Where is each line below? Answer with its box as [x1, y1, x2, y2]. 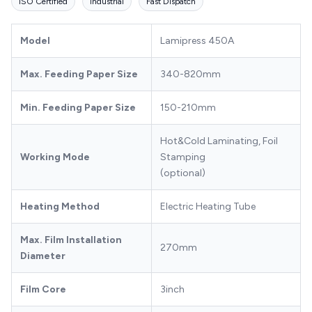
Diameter [20, 249, 65, 262]
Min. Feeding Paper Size [20, 101, 136, 114]
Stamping [160, 150, 205, 163]
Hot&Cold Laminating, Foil [160, 134, 278, 147]
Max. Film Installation [20, 233, 122, 246]
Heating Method [20, 200, 100, 212]
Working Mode [20, 150, 90, 163]
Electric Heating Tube [160, 200, 256, 212]
